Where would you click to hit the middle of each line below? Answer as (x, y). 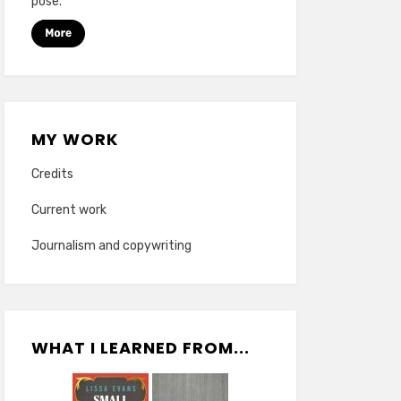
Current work (68, 210)
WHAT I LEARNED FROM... (140, 348)
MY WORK (74, 139)
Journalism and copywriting (111, 246)
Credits (52, 174)
